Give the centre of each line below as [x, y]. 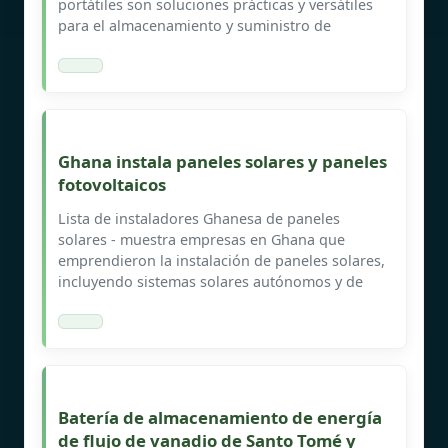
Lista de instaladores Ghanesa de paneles [199, 218]
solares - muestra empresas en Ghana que [201, 239]
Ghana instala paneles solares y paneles [222, 161]
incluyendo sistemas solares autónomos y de [210, 281]
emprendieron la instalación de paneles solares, [221, 260]
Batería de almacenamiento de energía [220, 417]
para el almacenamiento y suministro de [194, 25]
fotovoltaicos [112, 184]
